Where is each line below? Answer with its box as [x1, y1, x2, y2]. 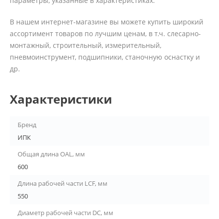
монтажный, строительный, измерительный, [10, 41, 161, 50]
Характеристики [10, 91, 112, 108]
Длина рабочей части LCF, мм [18, 179, 108, 188]
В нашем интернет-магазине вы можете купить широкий [10, 17, 203, 27]
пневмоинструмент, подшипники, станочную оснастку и [10, 52, 200, 62]
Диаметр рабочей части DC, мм [18, 208, 113, 218]
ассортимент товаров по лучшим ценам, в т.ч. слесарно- [10, 29, 201, 39]
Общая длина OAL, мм [18, 150, 85, 159]
